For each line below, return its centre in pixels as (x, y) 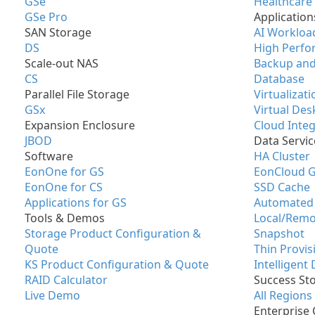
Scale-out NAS (62, 63)
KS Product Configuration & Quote (117, 264)
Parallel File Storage (77, 94)
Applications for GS (76, 202)
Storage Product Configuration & (113, 233)
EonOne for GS (64, 172)
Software (49, 156)
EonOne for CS (64, 187)
